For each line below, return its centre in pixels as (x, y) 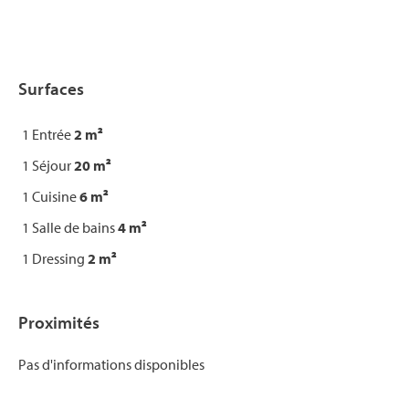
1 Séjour (48, 165)
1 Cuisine (51, 196)
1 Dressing (55, 258)
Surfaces (51, 89)
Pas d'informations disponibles (111, 364)
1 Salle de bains (70, 227)
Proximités (59, 322)
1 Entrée (48, 134)
